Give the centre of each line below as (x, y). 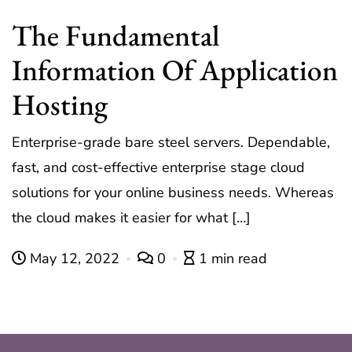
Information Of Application (175, 70)
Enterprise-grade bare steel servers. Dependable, (171, 143)
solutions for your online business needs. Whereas (173, 193)
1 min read (233, 259)
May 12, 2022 (75, 259)
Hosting (60, 104)
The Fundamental (116, 35)
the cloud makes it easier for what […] (131, 218)
